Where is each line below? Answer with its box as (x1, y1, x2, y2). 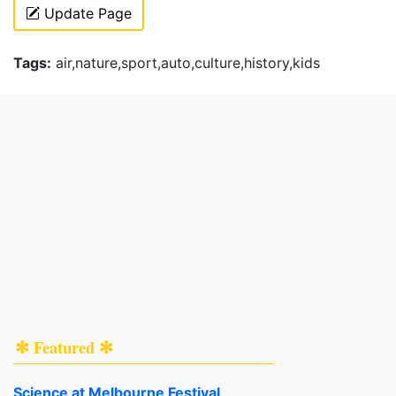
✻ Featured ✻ (15, 334, 113, 359)
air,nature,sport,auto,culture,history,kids (51, 53, 320, 72)
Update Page (40, 4, 132, 22)
